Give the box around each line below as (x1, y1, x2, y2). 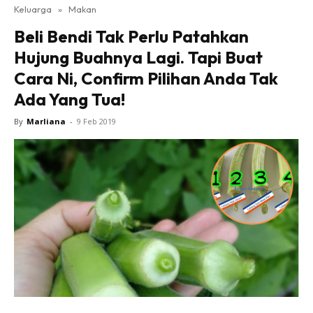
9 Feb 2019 (77, 116, 116, 126)
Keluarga (14, 3, 52, 15)
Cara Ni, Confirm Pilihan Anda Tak (14, 68, 278, 89)
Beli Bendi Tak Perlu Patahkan (14, 26, 249, 47)
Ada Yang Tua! (14, 89, 125, 110)
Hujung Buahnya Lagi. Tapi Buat (14, 47, 263, 68)
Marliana (27, 116, 66, 126)
